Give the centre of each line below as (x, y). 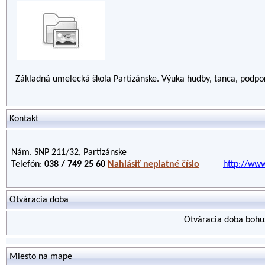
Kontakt (24, 119)
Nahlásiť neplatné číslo (153, 164)
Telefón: (28, 164)
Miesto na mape (41, 257)
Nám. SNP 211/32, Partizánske (69, 153)
